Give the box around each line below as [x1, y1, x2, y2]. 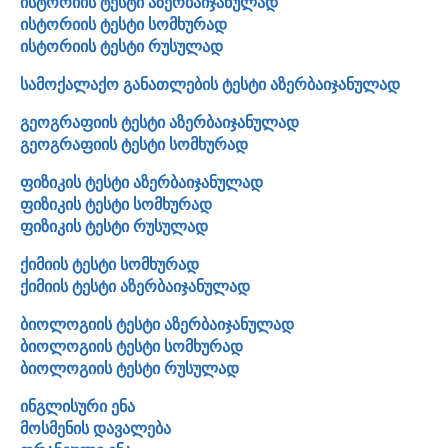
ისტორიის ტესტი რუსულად [20, 36, 223, 56]
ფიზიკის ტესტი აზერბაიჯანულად [20, 172, 263, 192]
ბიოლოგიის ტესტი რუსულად [20, 358, 239, 378]
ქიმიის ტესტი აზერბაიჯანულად [20, 276, 250, 296]
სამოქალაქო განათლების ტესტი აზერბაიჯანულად [20, 74, 400, 94]
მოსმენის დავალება [20, 418, 171, 438]
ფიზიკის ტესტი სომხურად [20, 194, 212, 214]
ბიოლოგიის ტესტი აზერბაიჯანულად [20, 314, 294, 334]
